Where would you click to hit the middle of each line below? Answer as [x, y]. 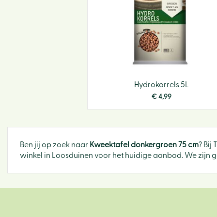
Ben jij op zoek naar [55, 145]
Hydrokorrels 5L [161, 85]
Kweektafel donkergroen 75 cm [144, 145]
